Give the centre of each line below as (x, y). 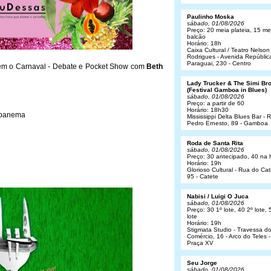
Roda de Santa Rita (215, 143)
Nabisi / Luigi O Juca (218, 196)
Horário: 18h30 (208, 110)
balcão (196, 37)
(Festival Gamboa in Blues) (227, 90)
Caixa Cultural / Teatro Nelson (228, 50)
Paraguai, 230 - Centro (219, 63)
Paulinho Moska (211, 17)
